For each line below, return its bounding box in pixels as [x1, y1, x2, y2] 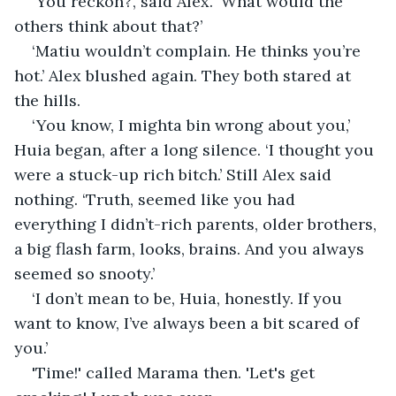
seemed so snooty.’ [14, 263, 155, 284]
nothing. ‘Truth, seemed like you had [14, 188, 300, 209]
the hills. [14, 89, 80, 110]
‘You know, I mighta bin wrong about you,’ [32, 114, 354, 135]
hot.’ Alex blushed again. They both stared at [14, 65, 355, 86]
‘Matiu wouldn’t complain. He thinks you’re [32, 40, 365, 61]
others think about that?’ [14, 15, 202, 36]
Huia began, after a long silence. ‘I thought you [14, 139, 378, 160]
